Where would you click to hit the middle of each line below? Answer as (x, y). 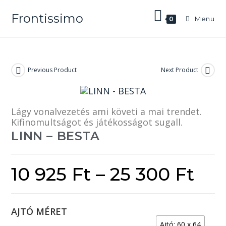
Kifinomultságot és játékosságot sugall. (97, 122)
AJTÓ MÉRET (39, 211)
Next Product (179, 70)
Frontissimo (47, 18)
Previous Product (52, 70)
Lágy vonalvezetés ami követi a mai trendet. (107, 111)
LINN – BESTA (55, 136)
